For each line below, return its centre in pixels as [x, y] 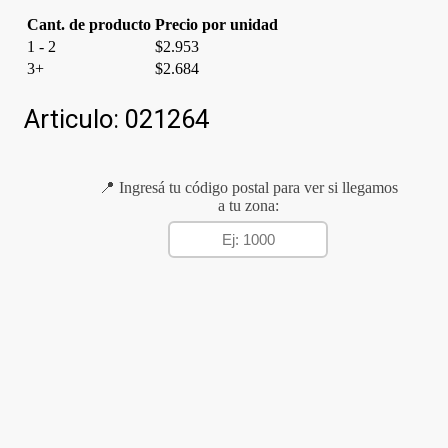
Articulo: [74, 118]
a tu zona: [248, 205]
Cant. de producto [89, 24]
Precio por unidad [216, 24]
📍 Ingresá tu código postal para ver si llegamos [248, 187]
